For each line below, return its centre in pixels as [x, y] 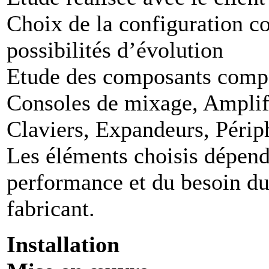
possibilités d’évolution [115, 50]
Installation [63, 244]
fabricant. [51, 208]
